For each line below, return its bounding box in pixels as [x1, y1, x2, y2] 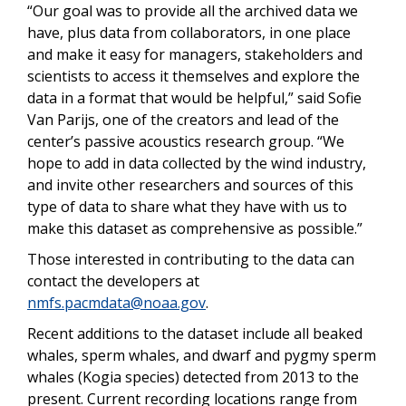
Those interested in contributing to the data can [27, 249, 354, 270]
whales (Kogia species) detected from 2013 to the [27, 367, 359, 388]
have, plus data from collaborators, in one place [27, 23, 351, 43]
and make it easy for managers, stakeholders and [27, 44, 362, 65]
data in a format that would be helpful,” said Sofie [27, 88, 362, 109]
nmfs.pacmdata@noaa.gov [27, 293, 206, 314]
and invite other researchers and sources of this [27, 175, 353, 196]
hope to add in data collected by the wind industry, [27, 153, 366, 174]
